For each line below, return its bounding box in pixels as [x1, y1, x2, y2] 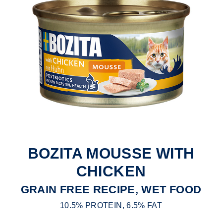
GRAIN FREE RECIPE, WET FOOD [20, 183, 202, 196]
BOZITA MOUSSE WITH [27, 145, 195, 162]
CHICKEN [76, 163, 146, 180]
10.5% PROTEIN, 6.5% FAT [59, 201, 163, 210]
